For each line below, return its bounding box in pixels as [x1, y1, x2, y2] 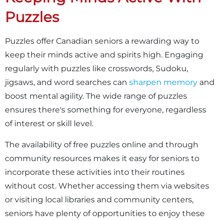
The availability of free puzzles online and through [5, 140, 198, 149]
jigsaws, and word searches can [5, 78, 129, 87]
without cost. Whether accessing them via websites [5, 181, 209, 191]
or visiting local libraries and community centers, [5, 195, 193, 204]
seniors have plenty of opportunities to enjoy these [5, 209, 205, 218]
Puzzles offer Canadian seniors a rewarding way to [5, 36, 199, 46]
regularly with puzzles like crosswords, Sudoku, [5, 64, 188, 73]
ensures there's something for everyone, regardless [5, 105, 206, 114]
